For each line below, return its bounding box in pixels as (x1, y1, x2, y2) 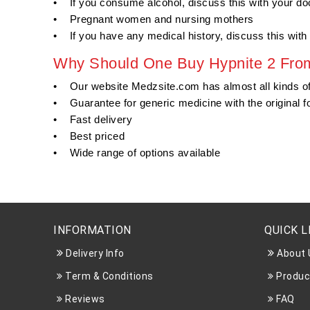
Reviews (62, 293, 105, 305)
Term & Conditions (62, 271, 154, 282)
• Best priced (53, 130, 125, 143)
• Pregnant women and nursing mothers (53, 13, 254, 26)
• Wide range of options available (53, 147, 220, 159)
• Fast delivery (53, 113, 132, 126)
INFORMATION (53, 224, 131, 237)
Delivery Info (63, 248, 125, 259)
